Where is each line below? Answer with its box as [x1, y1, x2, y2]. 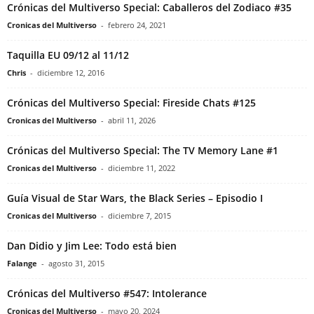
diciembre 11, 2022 [108, 162, 175, 173]
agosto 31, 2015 [48, 257, 104, 268]
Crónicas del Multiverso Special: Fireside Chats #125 [7, 95, 256, 109]
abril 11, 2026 [108, 114, 156, 125]
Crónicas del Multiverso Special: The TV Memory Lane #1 [7, 143, 278, 157]
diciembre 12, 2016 [37, 67, 104, 78]
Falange [7, 257, 37, 268]
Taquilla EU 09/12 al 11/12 [7, 48, 129, 62]
